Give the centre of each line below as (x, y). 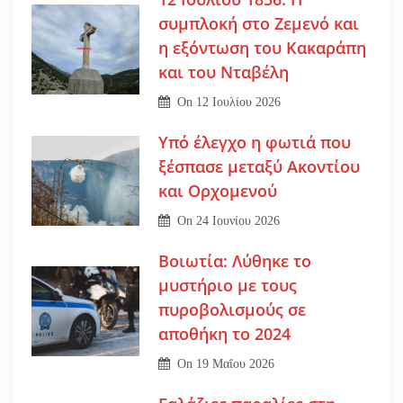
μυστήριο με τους (227, 285)
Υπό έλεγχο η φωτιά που (254, 142)
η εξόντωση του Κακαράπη (262, 47)
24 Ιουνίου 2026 (238, 220)
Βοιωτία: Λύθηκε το (234, 260)
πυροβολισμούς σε (232, 309)
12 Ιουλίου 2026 (239, 102)
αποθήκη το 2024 (224, 333)
